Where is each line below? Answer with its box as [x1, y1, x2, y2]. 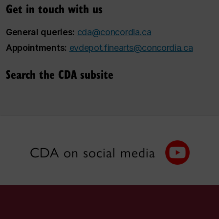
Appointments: [6, 43, 69, 53]
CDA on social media [29, 144, 155, 161]
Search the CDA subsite [6, 66, 113, 82]
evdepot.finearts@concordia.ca [69, 43, 193, 53]
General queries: [6, 27, 75, 37]
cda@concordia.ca [77, 27, 152, 37]
